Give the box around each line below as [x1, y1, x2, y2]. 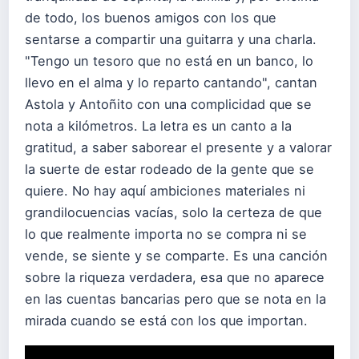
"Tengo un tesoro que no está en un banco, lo [25, 53, 313, 70]
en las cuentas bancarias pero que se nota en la [25, 291, 326, 308]
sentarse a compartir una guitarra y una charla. [25, 31, 317, 48]
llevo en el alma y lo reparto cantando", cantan [25, 75, 317, 91]
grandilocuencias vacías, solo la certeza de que [25, 204, 322, 221]
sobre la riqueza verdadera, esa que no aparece [25, 269, 325, 286]
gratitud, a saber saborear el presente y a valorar [25, 139, 332, 156]
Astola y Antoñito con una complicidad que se [25, 96, 312, 113]
